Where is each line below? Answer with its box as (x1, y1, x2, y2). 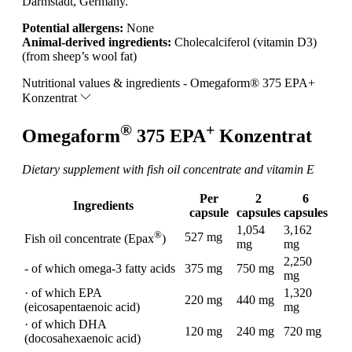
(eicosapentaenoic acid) (24, 299, 140, 313)
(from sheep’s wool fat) (22, 49, 137, 63)
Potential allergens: (22, 20, 123, 35)
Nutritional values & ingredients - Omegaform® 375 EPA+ (22, 75, 315, 90)
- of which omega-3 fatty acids (24, 261, 175, 275)
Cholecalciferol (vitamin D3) (171, 35, 317, 49)
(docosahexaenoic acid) (24, 331, 141, 345)
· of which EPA (24, 285, 101, 299)
